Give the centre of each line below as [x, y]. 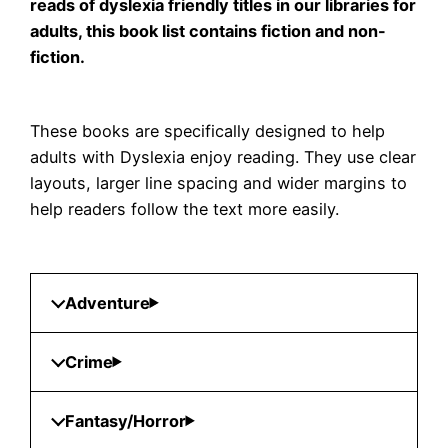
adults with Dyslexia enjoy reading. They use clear [222, 156]
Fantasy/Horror [125, 420]
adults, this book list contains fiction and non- [207, 30]
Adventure [107, 302]
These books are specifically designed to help [207, 130]
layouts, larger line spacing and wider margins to [218, 182]
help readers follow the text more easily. [184, 208]
